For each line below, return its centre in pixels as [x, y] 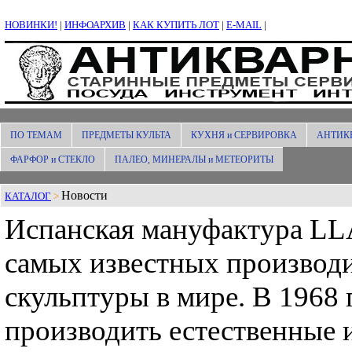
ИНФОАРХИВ [95, 25]
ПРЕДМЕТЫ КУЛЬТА [126, 135]
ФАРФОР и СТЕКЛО [53, 159]
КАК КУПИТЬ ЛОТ [176, 25]
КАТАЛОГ [28, 196]
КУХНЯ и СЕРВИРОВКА [244, 135]
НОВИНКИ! [31, 25]
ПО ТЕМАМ [36, 135]
